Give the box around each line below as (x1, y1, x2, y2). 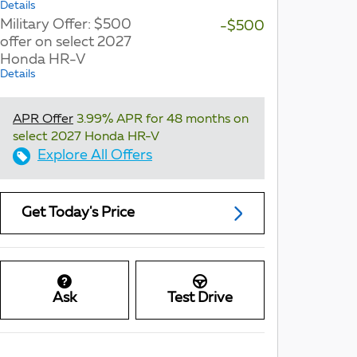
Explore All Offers (37, 148, 152, 163)
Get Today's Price (22, 206, 135, 221)
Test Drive (167, 291, 233, 306)
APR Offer (13, 113, 73, 126)
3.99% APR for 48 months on (73, 113, 249, 126)
